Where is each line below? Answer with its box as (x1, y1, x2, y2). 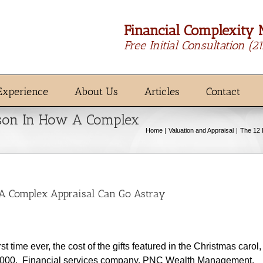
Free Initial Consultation (124, 38, 248, 52)
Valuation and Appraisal (168, 127, 234, 134)
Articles (144, 85, 180, 98)
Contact (206, 85, 240, 98)
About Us (75, 85, 118, 98)
